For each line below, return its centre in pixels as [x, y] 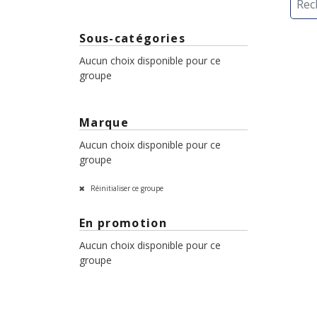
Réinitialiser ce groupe [126, 188]
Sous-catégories [132, 39]
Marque [104, 122]
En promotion [123, 223]
